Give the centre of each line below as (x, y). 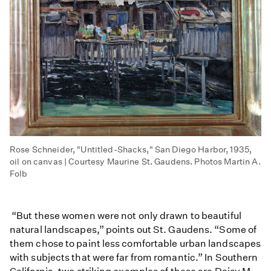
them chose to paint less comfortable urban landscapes (135, 243)
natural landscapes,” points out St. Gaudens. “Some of (133, 229)
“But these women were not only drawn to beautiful (126, 215)
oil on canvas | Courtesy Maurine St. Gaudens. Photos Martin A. (135, 161)
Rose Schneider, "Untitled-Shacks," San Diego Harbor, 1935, (131, 149)
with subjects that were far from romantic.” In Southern (134, 257)
